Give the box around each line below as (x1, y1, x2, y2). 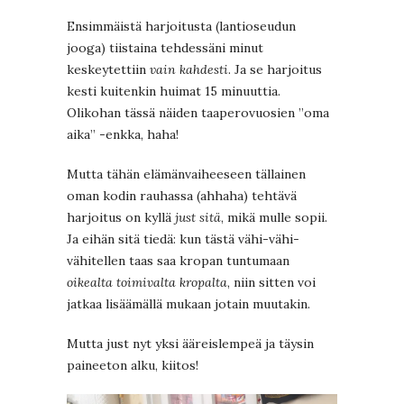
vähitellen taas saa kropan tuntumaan (67, 252, 289, 270)
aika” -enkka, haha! (67, 126, 179, 143)
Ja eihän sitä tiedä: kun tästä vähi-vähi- (67, 231, 299, 248)
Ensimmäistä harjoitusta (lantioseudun (67, 18, 296, 35)
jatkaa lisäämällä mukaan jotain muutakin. (67, 296, 310, 313)
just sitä (175, 209, 221, 226)
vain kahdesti (150, 61, 228, 78)
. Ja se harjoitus (228, 61, 322, 78)
